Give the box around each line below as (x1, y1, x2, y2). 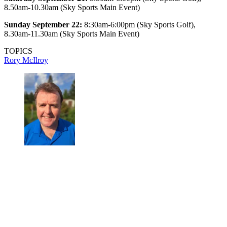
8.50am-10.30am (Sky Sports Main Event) (4, 3, 140, 12)
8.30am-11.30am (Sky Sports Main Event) (4, 29, 139, 39)
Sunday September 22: (4, 20, 82, 29)
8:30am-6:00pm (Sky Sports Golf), (82, 20, 196, 29)
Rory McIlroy (4, 56, 48, 65)
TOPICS (4, 47, 32, 56)
